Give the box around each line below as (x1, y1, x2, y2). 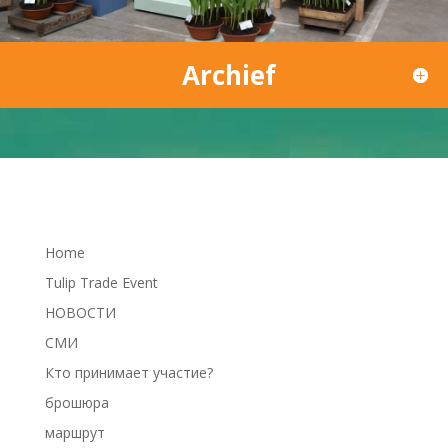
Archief (182, 57, 276, 94)
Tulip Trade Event (44, 273, 158, 293)
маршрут (44, 423, 105, 443)
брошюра (44, 393, 109, 413)
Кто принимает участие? (44, 363, 213, 383)
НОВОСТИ (44, 303, 116, 323)
